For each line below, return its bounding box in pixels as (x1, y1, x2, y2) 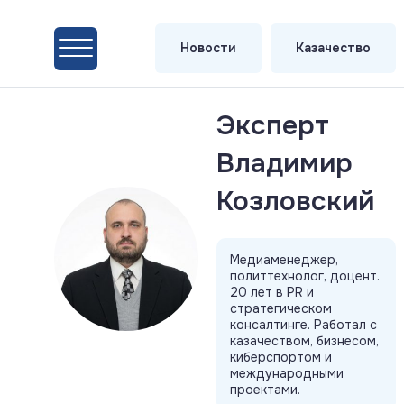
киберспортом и (230, 349, 332, 365)
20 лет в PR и (230, 284, 314, 300)
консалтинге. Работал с (230, 317, 377, 333)
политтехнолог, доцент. (230, 268, 380, 284)
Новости (180, 40, 236, 56)
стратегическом (230, 300, 332, 317)
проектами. (230, 381, 300, 398)
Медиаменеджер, (230, 252, 338, 268)
